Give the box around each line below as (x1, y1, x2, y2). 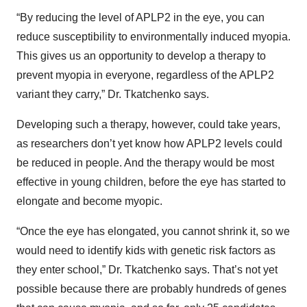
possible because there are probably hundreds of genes (16, 283, 286, 295)
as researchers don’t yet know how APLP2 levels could (16, 138, 282, 149)
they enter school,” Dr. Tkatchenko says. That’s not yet (16, 264, 278, 275)
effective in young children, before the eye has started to (16, 176, 286, 188)
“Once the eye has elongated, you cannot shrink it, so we (16, 225, 290, 237)
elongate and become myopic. (16, 195, 162, 207)
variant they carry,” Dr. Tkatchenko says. (16, 88, 209, 100)
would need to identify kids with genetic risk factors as (16, 245, 275, 256)
